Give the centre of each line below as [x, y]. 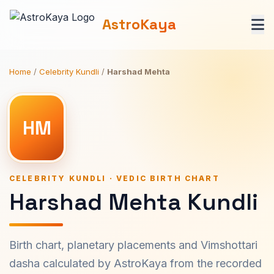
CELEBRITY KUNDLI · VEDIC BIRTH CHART [114, 178]
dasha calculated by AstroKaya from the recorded [135, 263]
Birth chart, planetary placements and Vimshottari [133, 245]
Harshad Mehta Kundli [134, 202]
